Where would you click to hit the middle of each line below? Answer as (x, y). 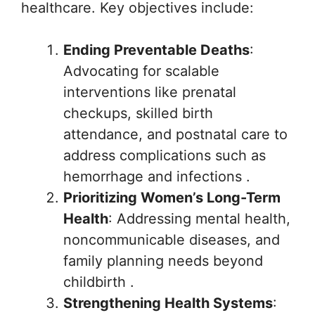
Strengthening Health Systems (168, 303)
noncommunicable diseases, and (172, 240)
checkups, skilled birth (138, 113)
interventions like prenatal (150, 92)
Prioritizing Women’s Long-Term (172, 198)
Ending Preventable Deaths (156, 50)
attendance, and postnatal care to (175, 134)
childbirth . (99, 282)
